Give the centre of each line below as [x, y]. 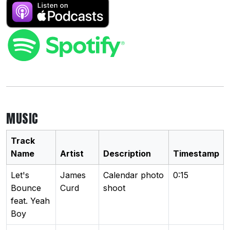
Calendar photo [133, 175]
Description [127, 153]
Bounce [26, 188]
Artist [72, 153]
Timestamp [196, 153]
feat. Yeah [30, 200]
